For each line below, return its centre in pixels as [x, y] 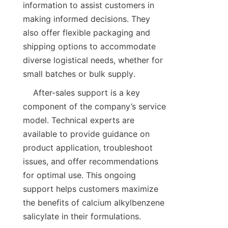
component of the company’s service [94, 107]
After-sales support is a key [28, 93]
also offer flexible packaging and [87, 33]
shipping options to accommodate [89, 47]
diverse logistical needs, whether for [93, 60]
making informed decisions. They [87, 19]
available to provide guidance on [86, 134]
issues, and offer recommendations [91, 162]
